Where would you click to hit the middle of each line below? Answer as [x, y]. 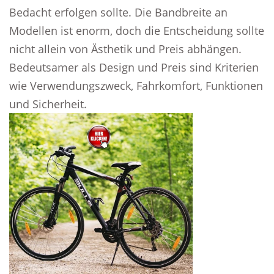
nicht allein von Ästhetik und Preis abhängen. [125, 49]
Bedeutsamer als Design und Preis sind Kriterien [134, 67]
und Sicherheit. [48, 104]
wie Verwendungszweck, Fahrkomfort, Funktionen [136, 86]
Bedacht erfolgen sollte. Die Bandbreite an [118, 12]
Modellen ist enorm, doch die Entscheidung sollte [137, 31]
